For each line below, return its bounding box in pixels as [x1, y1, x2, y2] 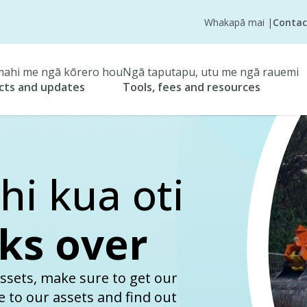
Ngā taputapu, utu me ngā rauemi [123, 64, 299, 79]
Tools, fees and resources [123, 79, 260, 95]
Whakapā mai [204, 15, 267, 29]
